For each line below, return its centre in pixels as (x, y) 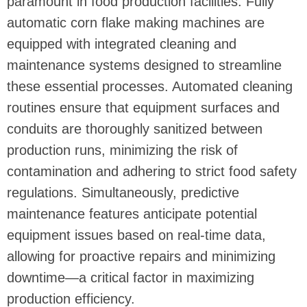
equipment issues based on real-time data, (136, 235)
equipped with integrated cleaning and (122, 44)
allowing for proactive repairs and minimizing (141, 257)
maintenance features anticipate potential (132, 214)
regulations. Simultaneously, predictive (123, 193)
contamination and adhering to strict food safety (152, 172)
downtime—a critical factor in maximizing (131, 278)
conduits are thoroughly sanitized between (135, 129)
